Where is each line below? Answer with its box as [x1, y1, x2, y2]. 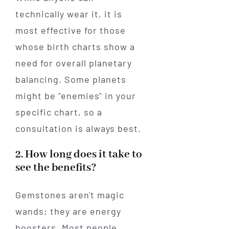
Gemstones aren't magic [15, 189, 124, 201]
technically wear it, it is [15, 8, 122, 20]
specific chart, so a [15, 106, 102, 118]
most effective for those [15, 25, 126, 36]
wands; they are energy [15, 205, 121, 217]
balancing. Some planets [15, 74, 126, 85]
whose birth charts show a [15, 41, 135, 53]
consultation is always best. [15, 123, 141, 134]
